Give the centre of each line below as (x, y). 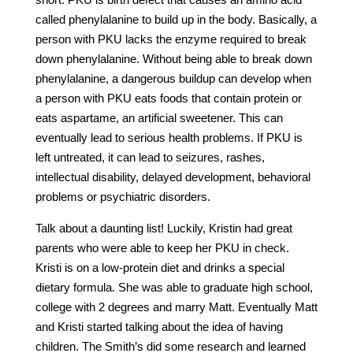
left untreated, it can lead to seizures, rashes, (150, 157)
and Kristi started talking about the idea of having (159, 326)
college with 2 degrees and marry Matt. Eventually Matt (176, 307)
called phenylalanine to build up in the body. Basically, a (176, 19)
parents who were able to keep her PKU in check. (162, 247)
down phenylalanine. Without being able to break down (173, 58)
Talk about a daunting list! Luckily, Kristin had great (163, 228)
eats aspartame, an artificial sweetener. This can (159, 117)
